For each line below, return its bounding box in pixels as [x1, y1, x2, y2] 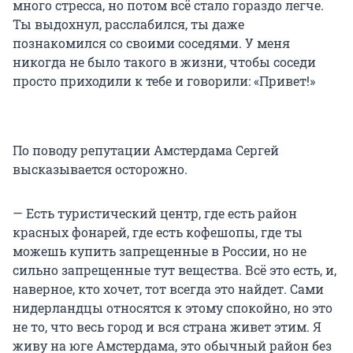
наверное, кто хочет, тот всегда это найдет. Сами [13, 280, 324, 297]
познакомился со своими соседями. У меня [13, 34, 290, 51]
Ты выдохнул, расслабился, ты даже [13, 15, 244, 32]
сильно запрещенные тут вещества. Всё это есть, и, [13, 261, 336, 278]
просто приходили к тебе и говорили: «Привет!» [13, 72, 315, 89]
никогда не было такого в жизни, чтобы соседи [13, 53, 316, 70]
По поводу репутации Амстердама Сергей [13, 141, 279, 158]
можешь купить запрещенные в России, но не [13, 242, 307, 259]
